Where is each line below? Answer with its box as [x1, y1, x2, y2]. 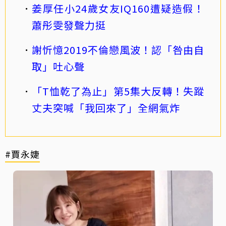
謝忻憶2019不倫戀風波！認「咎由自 [32, 42, 204, 57]
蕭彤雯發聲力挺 [32, 18, 106, 32]
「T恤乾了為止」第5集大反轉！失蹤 [32, 84, 204, 98]
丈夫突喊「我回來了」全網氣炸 [32, 100, 180, 115]
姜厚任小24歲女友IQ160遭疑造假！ [32, 1, 204, 16]
